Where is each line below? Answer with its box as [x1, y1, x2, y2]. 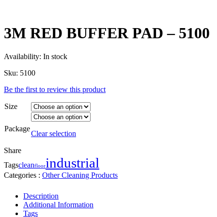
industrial [46, 155, 99, 171]
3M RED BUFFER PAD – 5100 [4, 24, 210, 42]
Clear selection [31, 129, 76, 138]
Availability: [4, 52, 43, 61]
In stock [43, 52, 67, 61]
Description [23, 192, 59, 201]
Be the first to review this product [4, 85, 106, 94]
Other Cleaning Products [42, 171, 118, 180]
